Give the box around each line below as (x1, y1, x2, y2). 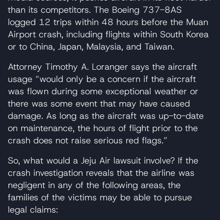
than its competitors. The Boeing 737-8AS (8, 3, 182, 16)
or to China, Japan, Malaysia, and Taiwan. (8, 40, 174, 53)
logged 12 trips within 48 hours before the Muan (8, 16, 208, 28)
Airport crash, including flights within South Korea (8, 28, 209, 40)
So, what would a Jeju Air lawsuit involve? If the (8, 154, 198, 166)
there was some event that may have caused (8, 97, 190, 110)
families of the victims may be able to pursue (8, 191, 192, 203)
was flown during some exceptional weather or (8, 85, 198, 97)
